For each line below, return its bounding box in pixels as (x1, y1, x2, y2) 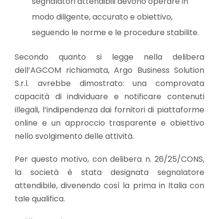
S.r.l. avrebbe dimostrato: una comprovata (15, 77, 204, 89)
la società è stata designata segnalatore (15, 166, 204, 178)
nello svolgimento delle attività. (15, 130, 134, 142)
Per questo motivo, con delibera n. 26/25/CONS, (15, 153, 204, 165)
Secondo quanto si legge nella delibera (15, 51, 204, 63)
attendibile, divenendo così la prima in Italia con (15, 179, 204, 191)
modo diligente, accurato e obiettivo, (32, 11, 173, 22)
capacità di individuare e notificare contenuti (15, 90, 204, 102)
